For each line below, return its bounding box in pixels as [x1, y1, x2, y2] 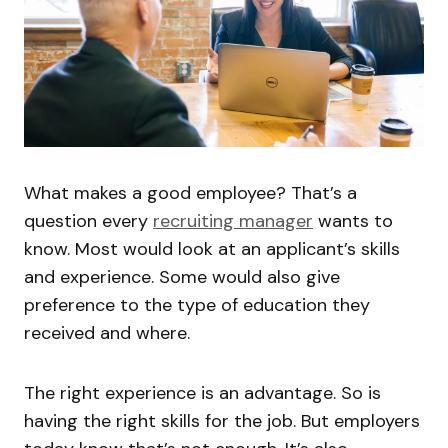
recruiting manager [153, 208, 313, 233]
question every [24, 208, 153, 233]
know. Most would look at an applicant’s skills [24, 236, 400, 261]
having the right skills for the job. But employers [24, 408, 420, 433]
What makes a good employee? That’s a [24, 180, 357, 205]
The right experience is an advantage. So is [24, 380, 381, 405]
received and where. [24, 320, 190, 345]
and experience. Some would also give [24, 264, 340, 289]
